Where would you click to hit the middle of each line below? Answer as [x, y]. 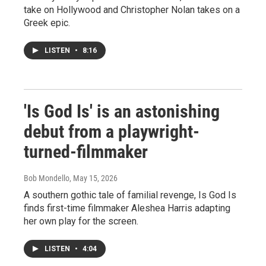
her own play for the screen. [81, 221]
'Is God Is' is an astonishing [122, 111]
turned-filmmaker [86, 151]
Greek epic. [47, 23]
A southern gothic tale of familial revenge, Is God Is [130, 195]
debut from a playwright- [112, 131]
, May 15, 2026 [94, 178]
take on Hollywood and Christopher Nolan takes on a [132, 9]
